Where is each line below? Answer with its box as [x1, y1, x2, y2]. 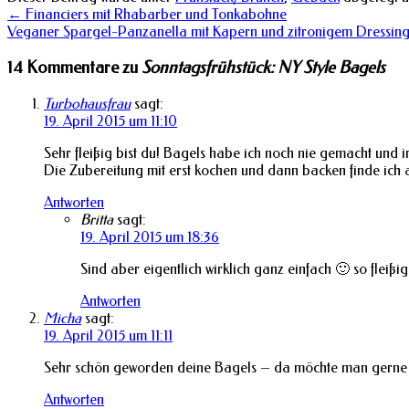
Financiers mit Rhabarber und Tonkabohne [22, 5, 287, 24]
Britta [80, 210, 113, 228]
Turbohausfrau [44, 94, 131, 112]
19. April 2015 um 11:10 [44, 111, 177, 130]
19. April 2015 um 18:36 [80, 227, 219, 246]
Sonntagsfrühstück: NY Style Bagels [142, 58, 385, 79]
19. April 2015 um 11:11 [44, 326, 173, 344]
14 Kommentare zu [7, 58, 142, 79]
